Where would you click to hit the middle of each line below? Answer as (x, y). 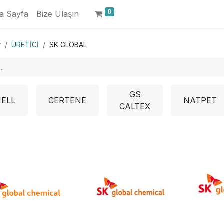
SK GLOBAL (68, 45)
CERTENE (67, 100)
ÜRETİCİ (25, 45)
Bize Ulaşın (58, 14)
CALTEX (135, 106)
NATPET (200, 100)
